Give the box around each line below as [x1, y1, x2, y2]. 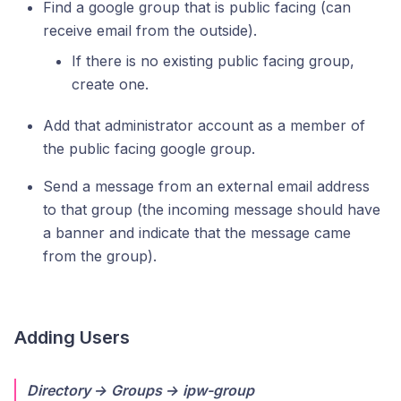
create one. [72, 75, 149, 93]
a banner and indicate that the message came [43, 224, 351, 242]
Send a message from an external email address [43, 177, 370, 195]
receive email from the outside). [43, 21, 257, 39]
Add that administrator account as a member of [43, 116, 365, 134]
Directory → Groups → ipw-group [27, 381, 254, 399]
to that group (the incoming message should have [43, 200, 380, 218]
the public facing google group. [43, 140, 255, 158]
